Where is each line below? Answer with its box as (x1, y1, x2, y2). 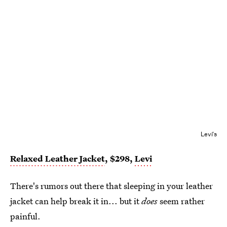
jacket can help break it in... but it (10, 195, 141, 207)
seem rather (158, 195, 205, 207)
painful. (10, 210, 41, 222)
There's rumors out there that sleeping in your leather (10, 180, 213, 192)
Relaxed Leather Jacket (10, 153, 105, 165)
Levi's (201, 130, 217, 139)
